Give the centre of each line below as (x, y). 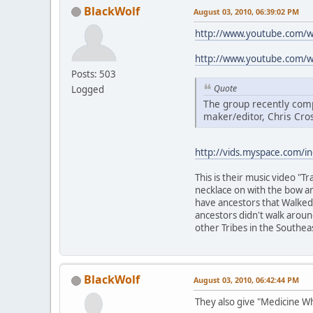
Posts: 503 (94, 74)
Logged (88, 89)
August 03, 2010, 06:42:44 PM (246, 280)
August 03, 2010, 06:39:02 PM (246, 11)
